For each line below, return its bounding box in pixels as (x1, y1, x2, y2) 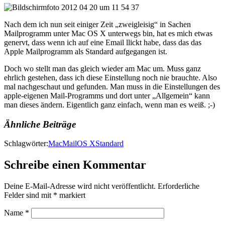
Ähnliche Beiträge (4, 119, 76, 130)
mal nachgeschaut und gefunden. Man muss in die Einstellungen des (4, 82, 220, 91)
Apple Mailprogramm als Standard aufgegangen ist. (4, 47, 167, 56)
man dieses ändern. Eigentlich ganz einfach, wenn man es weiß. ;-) (4, 100, 215, 109)
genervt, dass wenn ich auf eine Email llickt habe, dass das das (4, 38, 201, 47)
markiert (57, 191, 85, 200)
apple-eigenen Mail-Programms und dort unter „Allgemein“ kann (4, 91, 210, 100)
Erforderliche (158, 182, 199, 191)
